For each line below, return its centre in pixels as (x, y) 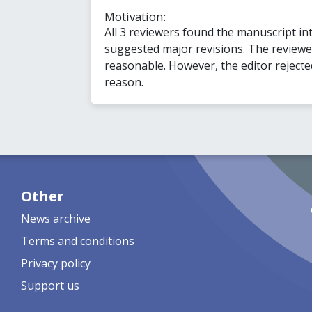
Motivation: (135, 16)
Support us (50, 285)
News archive (55, 218)
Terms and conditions (77, 241)
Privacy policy (55, 263)
